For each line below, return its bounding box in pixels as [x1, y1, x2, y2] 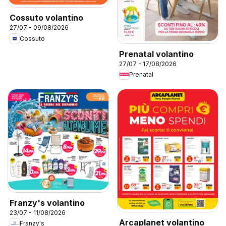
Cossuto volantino [10, 13, 83, 23]
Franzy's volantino [10, 197, 85, 208]
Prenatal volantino [119, 48, 194, 59]
